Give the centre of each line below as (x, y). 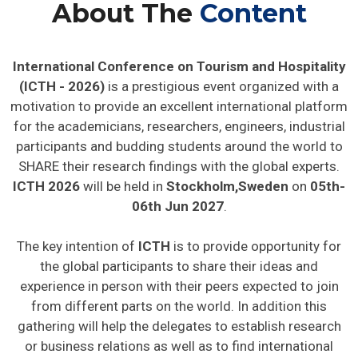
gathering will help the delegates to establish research (179, 326)
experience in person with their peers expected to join (179, 286)
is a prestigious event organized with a (222, 87)
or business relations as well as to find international (179, 346)
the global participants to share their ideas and (179, 267)
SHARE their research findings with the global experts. (179, 167)
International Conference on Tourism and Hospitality (179, 67)
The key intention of (78, 247)
